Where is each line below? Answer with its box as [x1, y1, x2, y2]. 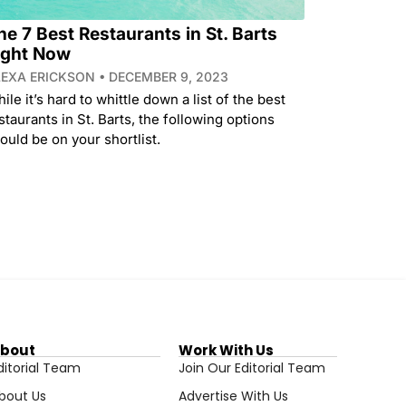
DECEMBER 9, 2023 [104, 68, 228, 84]
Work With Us [178, 340, 274, 360]
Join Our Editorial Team [178, 358, 325, 377]
